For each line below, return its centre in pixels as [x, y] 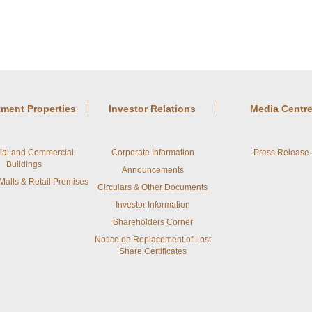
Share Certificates [153, 251]
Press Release [281, 153]
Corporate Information [153, 153]
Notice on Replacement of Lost [153, 240]
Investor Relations [152, 109]
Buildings [24, 164]
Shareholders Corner [153, 222]
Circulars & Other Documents [153, 187]
